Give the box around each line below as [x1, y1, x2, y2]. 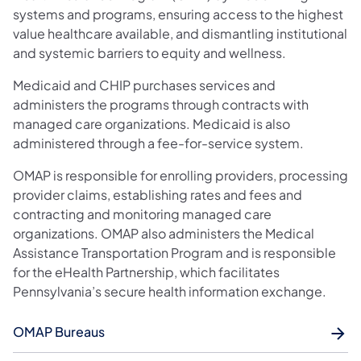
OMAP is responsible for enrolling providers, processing [13, 166, 348, 184]
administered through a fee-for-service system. [13, 134, 304, 151]
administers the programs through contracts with [13, 95, 309, 113]
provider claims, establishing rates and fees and [13, 185, 302, 203]
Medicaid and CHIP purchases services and [13, 76, 276, 93]
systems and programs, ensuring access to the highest [13, 5, 343, 23]
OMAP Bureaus [13, 322, 105, 340]
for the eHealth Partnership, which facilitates [13, 263, 280, 280]
